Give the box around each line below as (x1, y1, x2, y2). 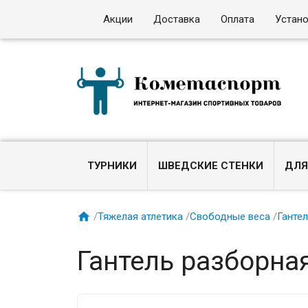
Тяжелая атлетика (98, 210, 184, 223)
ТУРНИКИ (87, 159, 137, 172)
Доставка (153, 13, 201, 25)
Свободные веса (190, 210, 271, 223)
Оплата (221, 13, 255, 25)
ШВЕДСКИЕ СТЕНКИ (158, 159, 264, 172)
